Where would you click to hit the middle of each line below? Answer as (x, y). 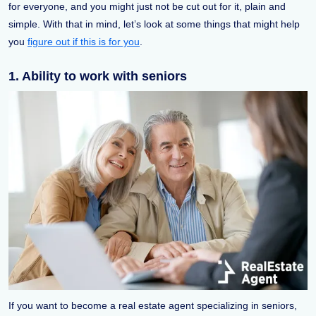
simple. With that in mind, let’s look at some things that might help (154, 24)
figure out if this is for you (84, 41)
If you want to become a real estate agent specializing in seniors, (153, 306)
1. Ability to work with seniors (98, 76)
